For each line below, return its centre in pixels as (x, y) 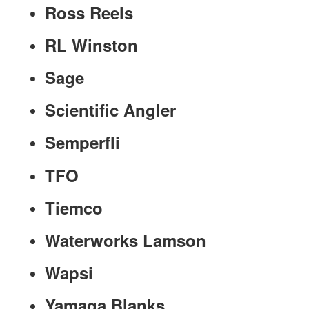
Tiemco (74, 207)
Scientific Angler (110, 110)
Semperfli (82, 142)
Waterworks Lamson (126, 240)
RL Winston (91, 44)
